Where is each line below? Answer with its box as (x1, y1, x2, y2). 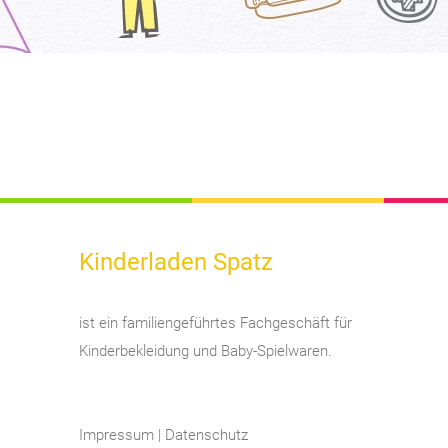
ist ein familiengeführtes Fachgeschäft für (79, 314, 352, 332)
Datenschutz (165, 426, 248, 444)
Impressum (79, 426, 154, 444)
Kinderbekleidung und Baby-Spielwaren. (79, 342, 332, 360)
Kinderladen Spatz (79, 248, 273, 276)
